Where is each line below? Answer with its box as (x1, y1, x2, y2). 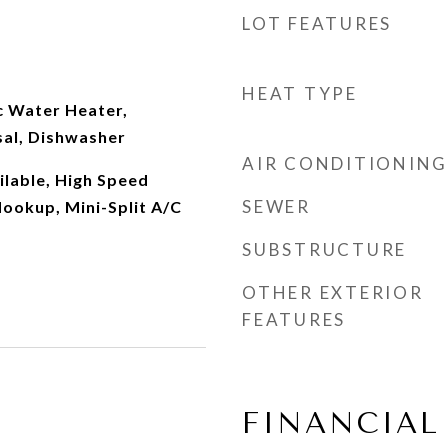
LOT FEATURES (242, 13, 392, 34)
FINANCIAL (242, 406, 440, 440)
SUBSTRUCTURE (242, 239, 407, 260)
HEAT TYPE (242, 83, 358, 104)
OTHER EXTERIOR (242, 282, 424, 303)
